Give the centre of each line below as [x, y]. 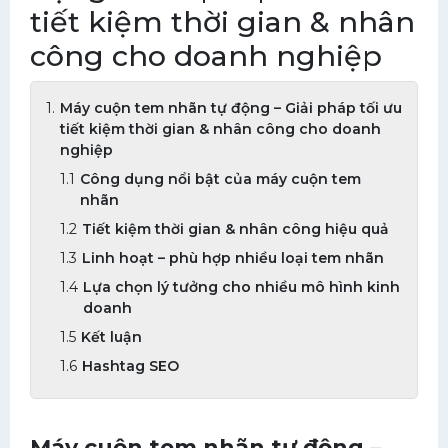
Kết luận [111, 337]
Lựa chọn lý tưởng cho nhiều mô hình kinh [241, 287]
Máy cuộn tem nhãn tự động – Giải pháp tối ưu [231, 108]
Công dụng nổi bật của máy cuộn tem [220, 179]
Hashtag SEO [130, 366]
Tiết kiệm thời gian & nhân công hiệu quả [235, 229]
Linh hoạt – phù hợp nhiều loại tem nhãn [233, 258]
